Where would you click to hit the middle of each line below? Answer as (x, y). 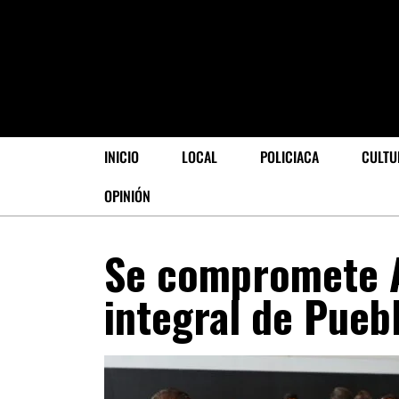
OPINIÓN (127, 196)
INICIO (122, 157)
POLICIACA (289, 157)
